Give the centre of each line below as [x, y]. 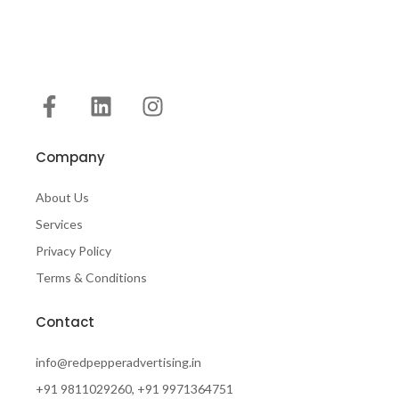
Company [70, 157]
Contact [65, 322]
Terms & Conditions [91, 277]
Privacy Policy [73, 251]
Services [59, 224]
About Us [62, 197]
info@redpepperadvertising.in [118, 362]
